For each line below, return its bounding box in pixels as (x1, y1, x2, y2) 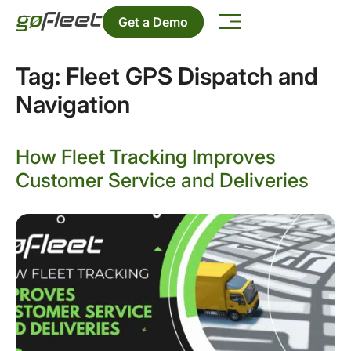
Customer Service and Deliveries (16, 168, 309, 192)
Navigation (16, 90, 130, 118)
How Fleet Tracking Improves (16, 145, 276, 168)
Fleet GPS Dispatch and (66, 62, 318, 90)
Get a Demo (118, 13, 189, 30)
